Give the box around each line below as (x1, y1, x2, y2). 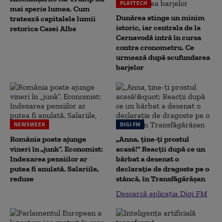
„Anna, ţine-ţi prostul (116, 134, 189, 144)
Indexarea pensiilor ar (10, 154, 87, 164)
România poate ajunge (10, 134, 86, 144)
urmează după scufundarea (116, 53, 210, 62)
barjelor (116, 62, 144, 72)
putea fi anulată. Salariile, (10, 164, 99, 173)
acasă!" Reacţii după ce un (116, 144, 205, 154)
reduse (10, 174, 34, 183)
